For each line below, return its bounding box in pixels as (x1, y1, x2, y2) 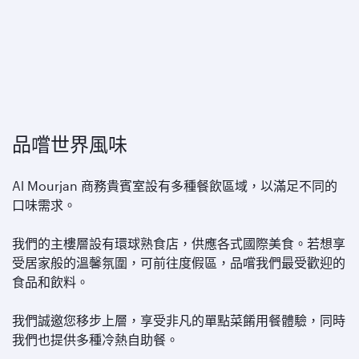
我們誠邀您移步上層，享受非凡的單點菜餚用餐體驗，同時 (12, 313, 345, 328)
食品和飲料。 (12, 274, 89, 289)
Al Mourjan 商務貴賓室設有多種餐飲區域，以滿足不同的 (12, 178, 337, 193)
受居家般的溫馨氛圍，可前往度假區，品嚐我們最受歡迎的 (12, 255, 345, 270)
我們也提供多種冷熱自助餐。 (12, 332, 179, 347)
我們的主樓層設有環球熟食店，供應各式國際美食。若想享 (12, 236, 345, 251)
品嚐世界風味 (12, 131, 127, 157)
